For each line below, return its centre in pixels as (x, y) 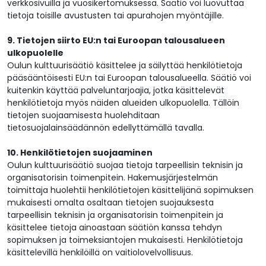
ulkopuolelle (35, 53)
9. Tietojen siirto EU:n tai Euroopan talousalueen (116, 41)
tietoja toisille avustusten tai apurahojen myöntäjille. (115, 16)
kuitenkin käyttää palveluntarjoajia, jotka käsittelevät (116, 91)
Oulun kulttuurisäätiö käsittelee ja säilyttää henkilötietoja (125, 66)
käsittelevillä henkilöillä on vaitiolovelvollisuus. (100, 253)
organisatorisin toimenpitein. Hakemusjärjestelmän (113, 178)
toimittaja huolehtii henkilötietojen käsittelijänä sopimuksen (130, 190)
